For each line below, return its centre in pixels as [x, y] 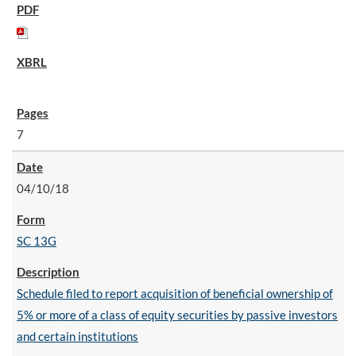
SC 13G [37, 241]
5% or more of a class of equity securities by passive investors [177, 315]
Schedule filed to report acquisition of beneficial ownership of [175, 293]
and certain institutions [77, 336]
